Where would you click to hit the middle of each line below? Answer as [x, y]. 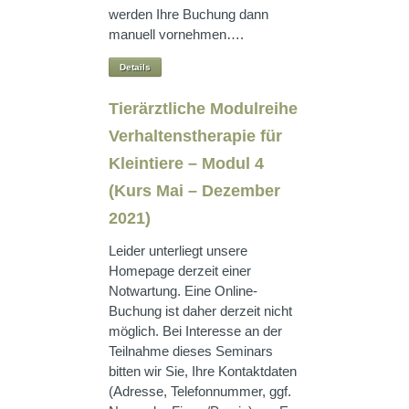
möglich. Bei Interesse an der [195, 331]
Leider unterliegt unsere [178, 251]
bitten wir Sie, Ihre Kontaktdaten [203, 371]
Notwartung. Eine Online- [183, 291]
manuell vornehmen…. [176, 34]
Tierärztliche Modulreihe [203, 109]
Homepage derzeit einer [180, 271]
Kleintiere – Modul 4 [186, 163]
